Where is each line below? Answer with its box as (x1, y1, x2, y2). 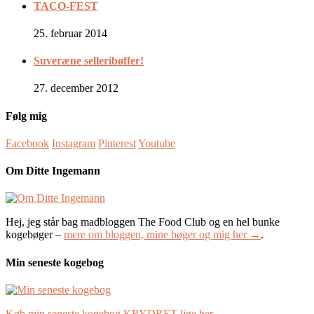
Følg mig (6, 109, 47, 122)
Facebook (6, 137, 49, 149)
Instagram (52, 137, 95, 149)
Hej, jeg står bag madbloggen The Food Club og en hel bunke (6, 216, 280, 228)
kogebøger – (6, 228, 64, 241)
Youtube (138, 137, 175, 149)
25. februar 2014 (34, 27, 107, 39)
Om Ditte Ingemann (6, 165, 100, 177)
